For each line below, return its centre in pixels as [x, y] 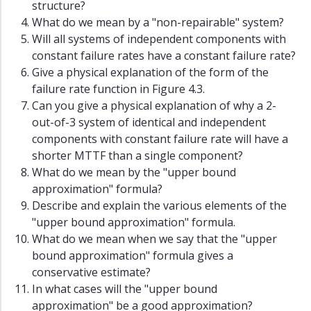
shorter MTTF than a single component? [137, 156]
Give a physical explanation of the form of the [150, 73]
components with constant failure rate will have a [160, 139]
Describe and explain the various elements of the [159, 206]
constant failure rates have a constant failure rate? [164, 56]
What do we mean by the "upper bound [134, 173]
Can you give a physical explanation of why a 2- [154, 106]
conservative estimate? [91, 272]
